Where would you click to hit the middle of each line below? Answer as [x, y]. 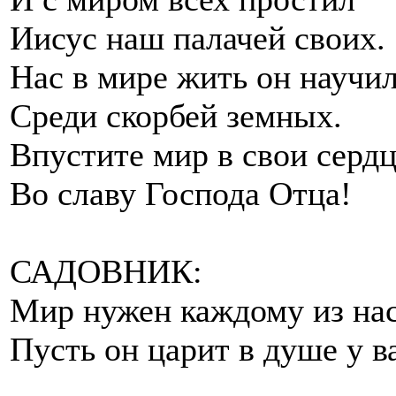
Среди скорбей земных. [176, 115]
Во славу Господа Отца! [181, 193]
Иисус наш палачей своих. [198, 38]
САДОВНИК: [106, 271]
